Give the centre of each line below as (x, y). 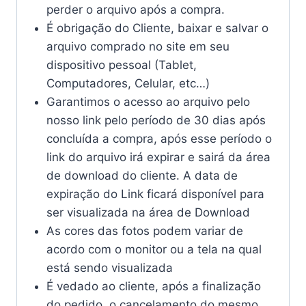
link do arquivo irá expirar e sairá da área (158, 157)
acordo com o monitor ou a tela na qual (154, 250)
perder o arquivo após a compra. (135, 10)
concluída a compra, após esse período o (159, 139)
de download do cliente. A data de (142, 176)
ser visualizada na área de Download (148, 213)
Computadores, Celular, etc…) (128, 84)
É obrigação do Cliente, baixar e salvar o (157, 28)
